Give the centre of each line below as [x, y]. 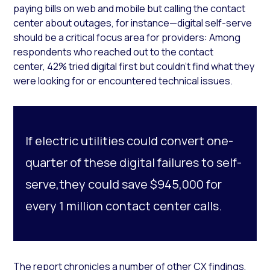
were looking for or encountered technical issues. [123, 80]
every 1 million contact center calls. [124, 206]
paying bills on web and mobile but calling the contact [130, 8]
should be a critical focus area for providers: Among [127, 37]
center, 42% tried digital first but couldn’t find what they [134, 66]
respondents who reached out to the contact [114, 52]
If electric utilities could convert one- [130, 140]
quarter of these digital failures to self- [134, 162]
